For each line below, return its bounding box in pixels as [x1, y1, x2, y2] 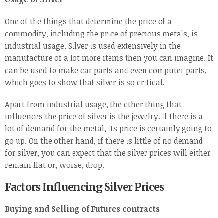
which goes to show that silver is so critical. [5, 77, 164, 88]
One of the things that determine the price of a [5, 16, 172, 27]
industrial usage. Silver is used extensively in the [5, 40, 181, 52]
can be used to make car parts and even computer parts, [5, 65, 207, 76]
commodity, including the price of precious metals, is [5, 28, 198, 39]
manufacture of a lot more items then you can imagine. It [5, 53, 213, 64]
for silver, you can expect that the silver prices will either [5, 147, 211, 159]
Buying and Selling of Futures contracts [5, 203, 160, 215]
